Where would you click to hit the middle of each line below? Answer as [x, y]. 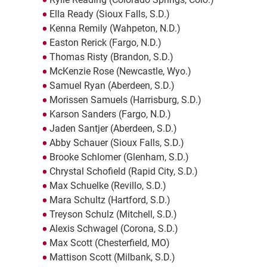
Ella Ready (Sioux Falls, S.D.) [109, 14]
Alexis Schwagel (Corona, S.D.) [114, 229]
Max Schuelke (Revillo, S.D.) [108, 186]
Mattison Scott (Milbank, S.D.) [112, 257]
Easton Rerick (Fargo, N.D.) [105, 43]
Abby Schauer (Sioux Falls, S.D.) [117, 143]
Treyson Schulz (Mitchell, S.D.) [113, 215]
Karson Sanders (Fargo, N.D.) [110, 114]
